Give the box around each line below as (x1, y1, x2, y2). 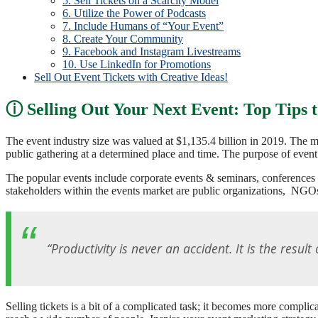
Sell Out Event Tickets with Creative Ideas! (34, 70, 228, 83)
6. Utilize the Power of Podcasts (62, 6, 206, 19)
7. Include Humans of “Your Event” (62, 19, 224, 32)
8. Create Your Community (62, 32, 183, 45)
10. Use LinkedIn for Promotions (62, 57, 211, 70)
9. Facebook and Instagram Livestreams (62, 45, 241, 57)
